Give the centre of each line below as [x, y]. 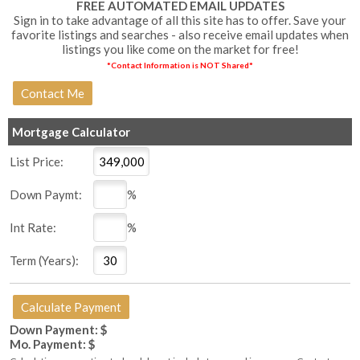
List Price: [37, 162]
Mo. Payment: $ [53, 344]
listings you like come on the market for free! [180, 49]
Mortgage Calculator [71, 132]
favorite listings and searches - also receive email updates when [180, 35]
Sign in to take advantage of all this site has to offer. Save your [180, 20]
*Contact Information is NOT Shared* [180, 65]
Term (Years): [44, 261]
